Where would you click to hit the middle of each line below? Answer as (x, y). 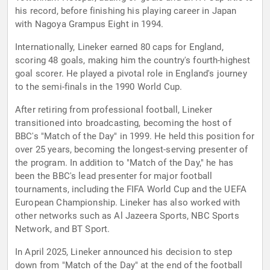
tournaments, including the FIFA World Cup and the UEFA (131, 190)
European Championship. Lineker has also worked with (128, 203)
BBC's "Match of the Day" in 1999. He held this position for (135, 137)
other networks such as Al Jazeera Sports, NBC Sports (127, 216)
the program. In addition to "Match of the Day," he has (124, 163)
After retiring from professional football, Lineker (114, 110)
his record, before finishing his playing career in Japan (126, 11)
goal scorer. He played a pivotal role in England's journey (131, 74)
